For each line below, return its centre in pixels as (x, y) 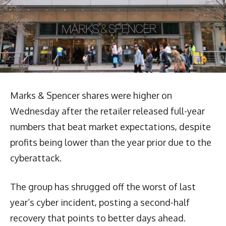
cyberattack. (36, 158)
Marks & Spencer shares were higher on (91, 95)
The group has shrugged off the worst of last (103, 186)
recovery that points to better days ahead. (98, 218)
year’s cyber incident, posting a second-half (100, 202)
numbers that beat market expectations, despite (110, 126)
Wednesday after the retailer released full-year (107, 111)
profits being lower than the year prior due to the (111, 142)
